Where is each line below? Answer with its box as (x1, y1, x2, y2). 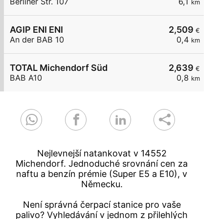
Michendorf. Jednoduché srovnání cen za (16, 158, 188, 169)
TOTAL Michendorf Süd (10, 63, 108, 73)
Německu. (81, 179, 123, 190)
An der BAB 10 (10, 35, 64, 45)
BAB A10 (10, 73, 42, 83)
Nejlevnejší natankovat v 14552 (37, 148, 167, 159)
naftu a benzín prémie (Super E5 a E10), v (16, 169, 188, 179)
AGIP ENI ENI (10, 24, 63, 35)
